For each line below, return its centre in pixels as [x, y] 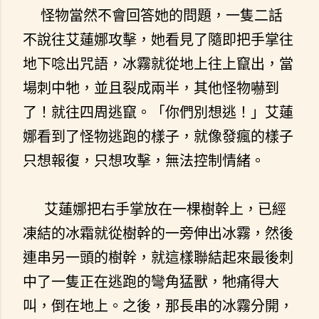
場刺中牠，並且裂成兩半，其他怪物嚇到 [151, 88]
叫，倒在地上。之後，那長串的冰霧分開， [158, 305]
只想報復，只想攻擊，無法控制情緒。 [144, 160]
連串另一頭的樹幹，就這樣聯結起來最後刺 [158, 257]
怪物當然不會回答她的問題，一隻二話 [153, 15]
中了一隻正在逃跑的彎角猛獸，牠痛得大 [151, 281]
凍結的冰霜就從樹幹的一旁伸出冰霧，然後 [158, 233]
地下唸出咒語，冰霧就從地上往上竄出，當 [158, 63]
